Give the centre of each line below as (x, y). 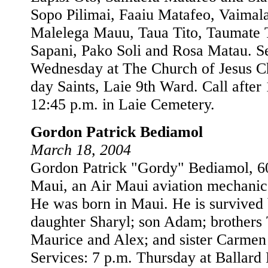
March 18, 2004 (81, 150)
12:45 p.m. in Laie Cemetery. (123, 104)
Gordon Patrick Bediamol (117, 132)
